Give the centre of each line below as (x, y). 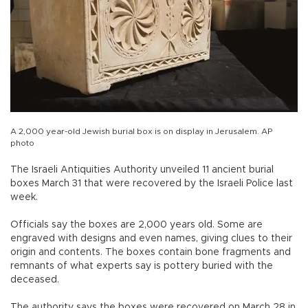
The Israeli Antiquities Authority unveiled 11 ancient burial (142, 169)
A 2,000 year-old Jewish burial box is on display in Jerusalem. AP (141, 131)
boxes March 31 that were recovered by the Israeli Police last (152, 183)
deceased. (35, 279)
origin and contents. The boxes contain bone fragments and (151, 252)
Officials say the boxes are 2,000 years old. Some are (136, 224)
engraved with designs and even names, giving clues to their (151, 238)
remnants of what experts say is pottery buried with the (142, 266)
